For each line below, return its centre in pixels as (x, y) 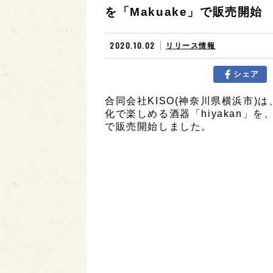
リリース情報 (191, 46)
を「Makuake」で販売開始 (184, 12)
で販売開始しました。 (158, 126)
